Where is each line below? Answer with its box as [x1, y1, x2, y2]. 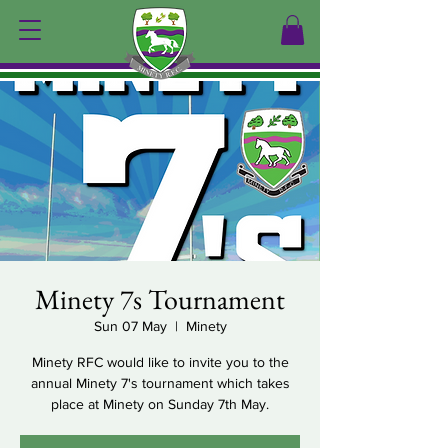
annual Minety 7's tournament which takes [30, 374, 290, 391]
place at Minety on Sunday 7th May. [51, 395, 269, 412]
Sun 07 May [93, 317, 167, 334]
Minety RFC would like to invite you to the [31, 353, 289, 370]
